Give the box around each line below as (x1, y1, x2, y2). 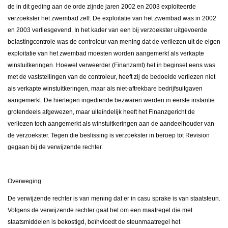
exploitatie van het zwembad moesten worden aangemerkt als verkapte (8, 50, 204, 58)
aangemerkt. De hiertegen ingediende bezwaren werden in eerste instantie (8, 97, 215, 104)
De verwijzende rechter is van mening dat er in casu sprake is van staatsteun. (8, 195, 220, 203)
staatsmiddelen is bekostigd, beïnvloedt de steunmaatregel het (8, 218, 180, 226)
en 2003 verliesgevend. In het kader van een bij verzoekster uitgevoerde (8, 26, 207, 34)
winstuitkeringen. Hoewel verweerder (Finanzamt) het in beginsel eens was (8, 62, 215, 69)
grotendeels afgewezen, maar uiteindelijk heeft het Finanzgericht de (8, 108, 195, 116)
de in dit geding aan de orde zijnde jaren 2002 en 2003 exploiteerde (8, 3, 196, 11)
